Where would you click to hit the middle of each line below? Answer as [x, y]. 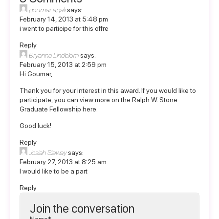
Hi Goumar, [36, 74]
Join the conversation [82, 208]
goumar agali [47, 10]
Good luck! [35, 126]
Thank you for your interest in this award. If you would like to [108, 90]
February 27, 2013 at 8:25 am [63, 162]
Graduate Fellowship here [58, 109]
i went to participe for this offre [64, 28]
